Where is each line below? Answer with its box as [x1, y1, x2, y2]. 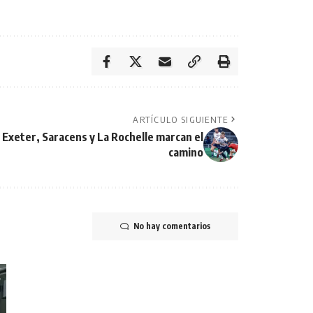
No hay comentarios [133, 220, 210, 231]
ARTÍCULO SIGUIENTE [133, 113, 228, 125]
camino [168, 145, 203, 159]
